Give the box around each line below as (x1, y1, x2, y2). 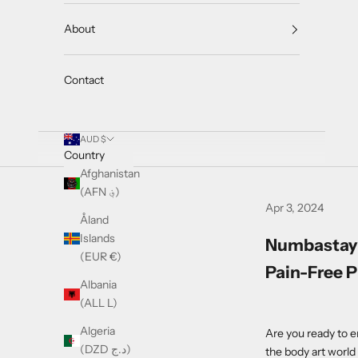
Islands (80, 231, 115, 246)
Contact (64, 73, 104, 88)
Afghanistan (80, 166, 140, 181)
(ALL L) (80, 296, 117, 311)
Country (64, 148, 105, 163)
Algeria (80, 324, 115, 339)
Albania (80, 277, 117, 292)
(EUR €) (80, 249, 121, 265)
